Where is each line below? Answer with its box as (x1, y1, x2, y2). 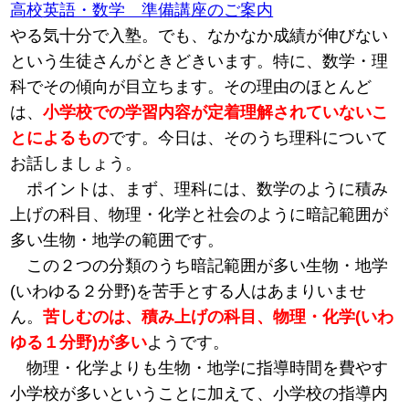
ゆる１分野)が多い (10, 333, 148, 352)
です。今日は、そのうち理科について (109, 129, 389, 148)
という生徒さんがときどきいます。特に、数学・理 (10, 52, 389, 71)
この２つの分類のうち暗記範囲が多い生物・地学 (10, 257, 389, 276)
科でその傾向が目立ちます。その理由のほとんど (10, 78, 372, 97)
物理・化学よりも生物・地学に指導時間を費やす (10, 359, 389, 378)
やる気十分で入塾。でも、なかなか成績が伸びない (10, 26, 389, 46)
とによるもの (10, 129, 110, 148)
